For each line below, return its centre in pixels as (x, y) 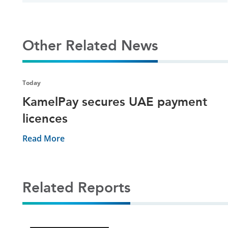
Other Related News (90, 45)
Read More (44, 138)
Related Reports (76, 187)
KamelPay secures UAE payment (115, 101)
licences (45, 118)
